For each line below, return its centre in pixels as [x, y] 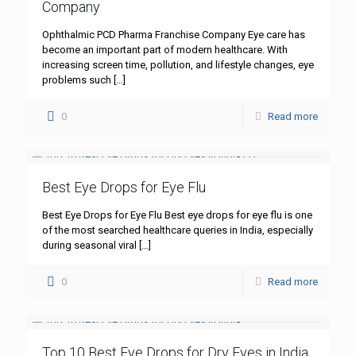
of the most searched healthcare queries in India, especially [178, 230]
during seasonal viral [89, 246]
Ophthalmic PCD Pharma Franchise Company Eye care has [174, 35]
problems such [77, 80]
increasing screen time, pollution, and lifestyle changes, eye [178, 65]
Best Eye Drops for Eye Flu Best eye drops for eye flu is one [177, 215]
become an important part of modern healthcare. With [165, 50]
